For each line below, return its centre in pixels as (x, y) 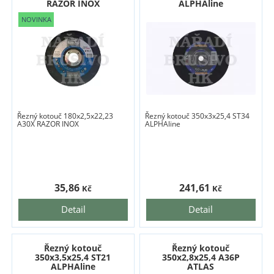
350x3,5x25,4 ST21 (73, 257)
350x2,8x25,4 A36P (201, 257)
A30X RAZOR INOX (48, 124)
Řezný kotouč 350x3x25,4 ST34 (198, 116)
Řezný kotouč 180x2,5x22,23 (65, 116)
